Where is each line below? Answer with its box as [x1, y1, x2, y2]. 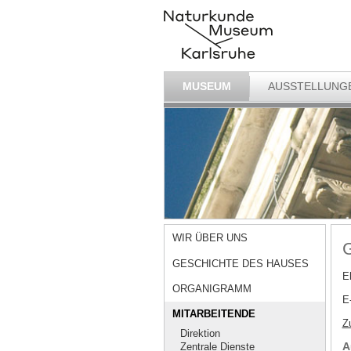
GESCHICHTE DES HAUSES [172, 257, 309, 270]
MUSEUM [182, 79, 231, 92]
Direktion [180, 327, 221, 340]
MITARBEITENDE [172, 308, 256, 320]
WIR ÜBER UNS [172, 232, 248, 244]
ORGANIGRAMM [172, 283, 252, 295]
